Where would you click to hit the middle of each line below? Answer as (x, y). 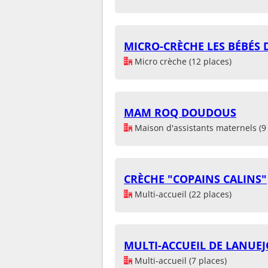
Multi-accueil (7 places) (179, 260)
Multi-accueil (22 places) (182, 194)
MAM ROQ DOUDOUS (180, 112)
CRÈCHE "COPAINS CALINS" (195, 179)
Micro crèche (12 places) (182, 61)
